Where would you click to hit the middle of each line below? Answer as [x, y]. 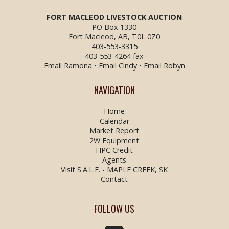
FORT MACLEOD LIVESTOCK [97, 17]
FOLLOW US [114, 208]
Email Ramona [68, 65]
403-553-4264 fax [114, 56]
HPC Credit [114, 150]
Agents [114, 160]
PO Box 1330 [114, 27]
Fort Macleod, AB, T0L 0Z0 [114, 36]
